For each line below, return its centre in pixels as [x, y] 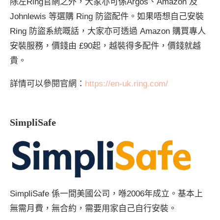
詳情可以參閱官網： [47, 83]
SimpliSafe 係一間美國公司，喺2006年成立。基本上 [106, 193]
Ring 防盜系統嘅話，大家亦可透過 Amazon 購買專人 [108, 31]
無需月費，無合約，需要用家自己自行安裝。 [93, 208]
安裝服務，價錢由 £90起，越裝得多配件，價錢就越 [105, 46]
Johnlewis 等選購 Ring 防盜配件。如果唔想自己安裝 [107, 16]
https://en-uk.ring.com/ [126, 83]
